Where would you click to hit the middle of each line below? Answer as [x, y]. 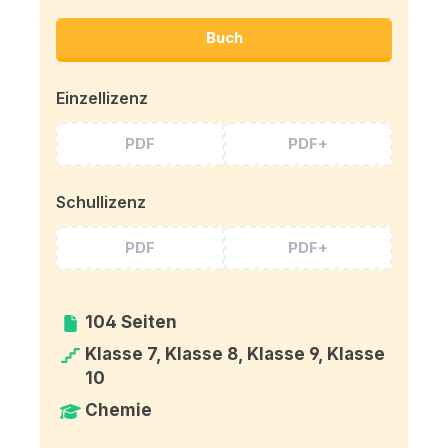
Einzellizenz [102, 97]
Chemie [119, 409]
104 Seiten [131, 321]
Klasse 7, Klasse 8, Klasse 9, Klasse [235, 353]
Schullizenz [101, 201]
